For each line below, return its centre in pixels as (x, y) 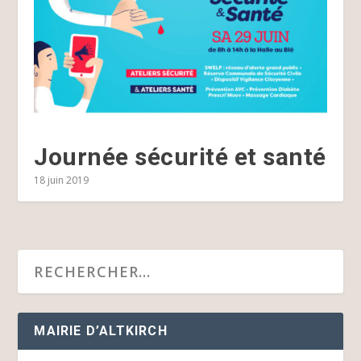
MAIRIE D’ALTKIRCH (101, 331)
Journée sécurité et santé (180, 157)
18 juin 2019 (62, 180)
